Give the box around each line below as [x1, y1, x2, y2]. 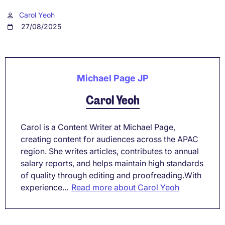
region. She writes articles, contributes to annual [21, 146, 199, 157]
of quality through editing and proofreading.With [21, 170, 201, 181]
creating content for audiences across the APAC [21, 134, 198, 145]
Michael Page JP [76, 73, 149, 84]
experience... [21, 182, 68, 193]
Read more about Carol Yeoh [71, 182, 179, 193]
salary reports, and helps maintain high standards [21, 158, 203, 169]
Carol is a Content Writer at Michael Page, [21, 122, 175, 133]
